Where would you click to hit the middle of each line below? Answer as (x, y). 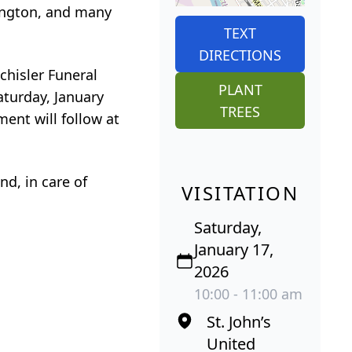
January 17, (234, 249)
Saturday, (228, 227)
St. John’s (239, 321)
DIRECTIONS (240, 55)
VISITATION (240, 192)
